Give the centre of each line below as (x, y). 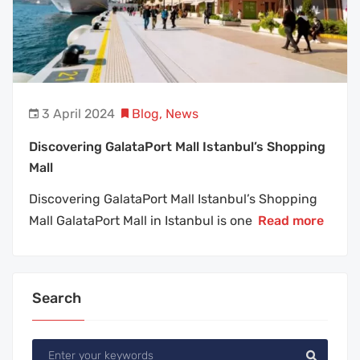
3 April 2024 (78, 114)
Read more (291, 221)
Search (57, 299)
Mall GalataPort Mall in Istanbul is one (142, 221)
